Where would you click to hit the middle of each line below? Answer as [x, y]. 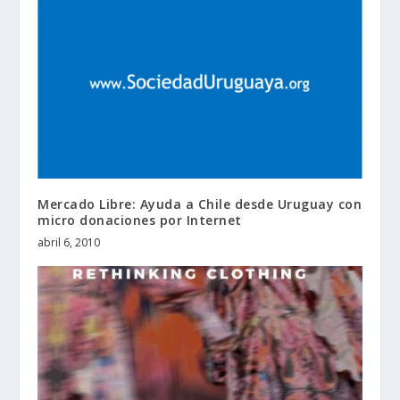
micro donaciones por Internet [140, 221]
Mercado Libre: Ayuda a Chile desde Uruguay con [200, 204]
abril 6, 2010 [69, 243]
